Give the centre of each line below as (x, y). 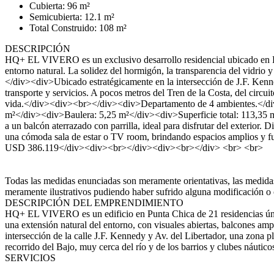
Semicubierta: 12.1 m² (72, 17)
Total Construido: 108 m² (78, 28)
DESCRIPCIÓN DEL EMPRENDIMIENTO (94, 203)
